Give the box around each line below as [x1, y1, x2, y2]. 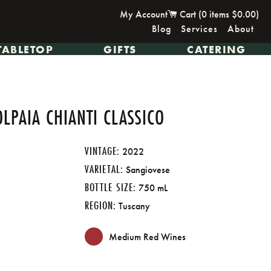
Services [181, 22, 218, 35]
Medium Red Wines [109, 230, 186, 244]
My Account [120, 7, 168, 21]
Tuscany [116, 200, 150, 213]
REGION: [85, 197, 116, 214]
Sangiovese [123, 163, 170, 177]
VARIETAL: [85, 161, 123, 177]
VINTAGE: [85, 143, 120, 159]
